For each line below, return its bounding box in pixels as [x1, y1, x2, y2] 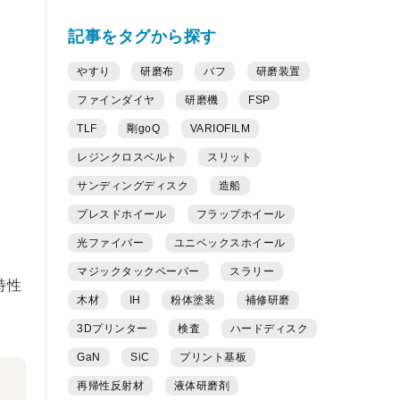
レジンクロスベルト [77, 151, 178, 163]
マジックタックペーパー [77, 265, 200, 278]
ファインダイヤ [77, 94, 155, 106]
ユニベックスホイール [173, 237, 286, 249]
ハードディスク [229, 322, 308, 335]
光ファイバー [77, 237, 144, 249]
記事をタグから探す [68, 28, 217, 46]
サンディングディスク [77, 179, 188, 192]
